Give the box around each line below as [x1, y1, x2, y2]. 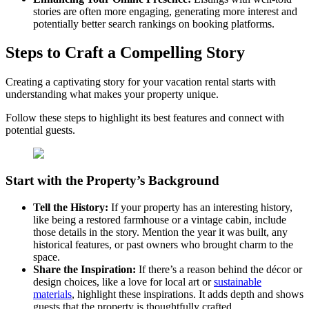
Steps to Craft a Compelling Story [6, 43, 245, 62]
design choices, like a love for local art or [33, 275, 214, 288]
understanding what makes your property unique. [6, 88, 221, 101]
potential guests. [6, 124, 75, 137]
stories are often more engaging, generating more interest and [33, 5, 297, 17]
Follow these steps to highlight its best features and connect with [6, 112, 284, 124]
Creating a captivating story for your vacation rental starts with [6, 76, 276, 88]
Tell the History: [33, 201, 111, 213]
